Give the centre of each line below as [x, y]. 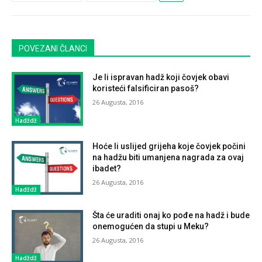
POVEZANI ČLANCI [53, 49]
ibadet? [107, 168]
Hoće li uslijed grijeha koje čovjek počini [169, 146]
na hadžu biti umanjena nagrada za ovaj [168, 157]
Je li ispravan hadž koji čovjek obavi [161, 77]
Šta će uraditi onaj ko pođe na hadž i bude [171, 215]
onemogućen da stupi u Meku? [151, 226]
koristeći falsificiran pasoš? [146, 88]
